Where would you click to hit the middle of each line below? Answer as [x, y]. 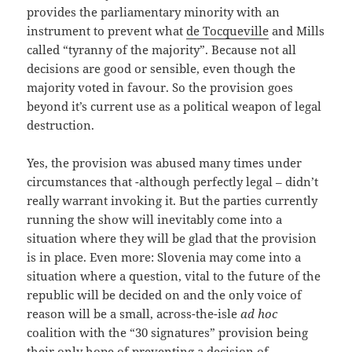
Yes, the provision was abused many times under [165, 162]
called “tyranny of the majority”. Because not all [162, 49]
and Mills [297, 30]
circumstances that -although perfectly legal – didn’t [173, 181]
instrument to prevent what [107, 30]
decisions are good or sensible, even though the [161, 68]
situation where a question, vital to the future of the [174, 275]
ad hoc [259, 313]
